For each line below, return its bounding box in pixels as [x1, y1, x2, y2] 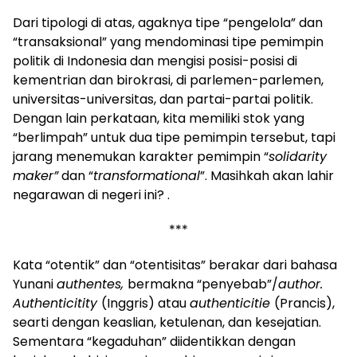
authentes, [57, 274, 127, 293]
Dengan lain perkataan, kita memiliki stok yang [13, 108, 304, 127]
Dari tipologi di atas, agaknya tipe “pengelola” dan [13, 13, 323, 32]
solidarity [269, 147, 327, 166]
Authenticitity [13, 293, 101, 312]
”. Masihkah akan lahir [200, 166, 334, 185]
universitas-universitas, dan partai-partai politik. [13, 89, 313, 108]
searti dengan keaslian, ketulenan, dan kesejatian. [13, 312, 321, 331]
